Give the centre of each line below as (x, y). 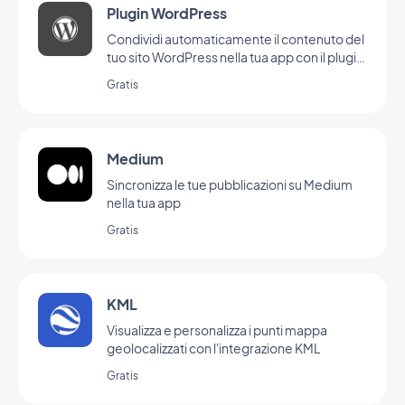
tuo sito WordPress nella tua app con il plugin (235, 57)
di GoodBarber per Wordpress (197, 75)
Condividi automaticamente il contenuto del (235, 39)
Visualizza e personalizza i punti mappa (217, 330)
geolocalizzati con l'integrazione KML (213, 348)
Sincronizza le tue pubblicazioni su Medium (230, 184)
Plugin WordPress (167, 13)
